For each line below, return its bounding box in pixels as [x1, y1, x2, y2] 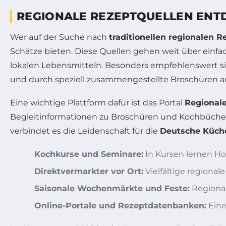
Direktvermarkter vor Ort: [34, 166, 143, 176]
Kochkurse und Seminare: [34, 149, 143, 159]
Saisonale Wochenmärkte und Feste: [34, 183, 190, 193]
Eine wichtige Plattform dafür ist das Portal [10, 97, 185, 107]
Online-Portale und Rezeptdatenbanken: [34, 200, 206, 210]
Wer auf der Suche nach [10, 32, 109, 42]
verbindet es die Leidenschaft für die [10, 126, 160, 136]
